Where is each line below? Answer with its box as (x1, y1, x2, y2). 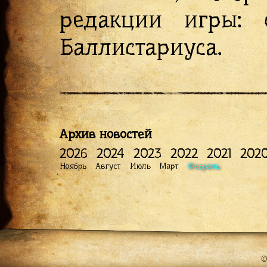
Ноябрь (60, 161, 86, 170)
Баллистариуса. (60, 33, 222, 61)
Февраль (188, 161, 220, 170)
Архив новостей (60, 126, 152, 141)
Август (95, 161, 121, 170)
